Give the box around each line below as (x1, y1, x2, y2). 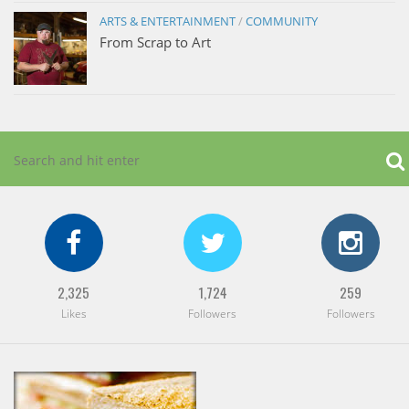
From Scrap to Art (100, 32, 211, 51)
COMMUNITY (246, 12, 318, 29)
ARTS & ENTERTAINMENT (100, 12, 236, 29)
